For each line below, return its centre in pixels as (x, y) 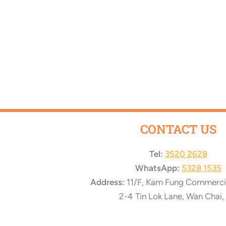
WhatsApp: (157, 168)
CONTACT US (178, 129)
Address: (107, 182)
